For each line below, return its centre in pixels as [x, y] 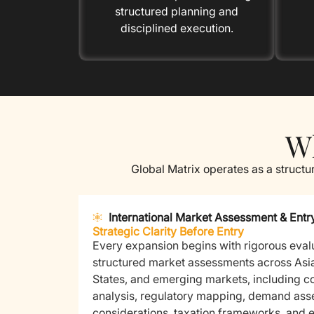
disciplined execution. [177, 28]
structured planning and [177, 11]
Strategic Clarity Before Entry [168, 231]
